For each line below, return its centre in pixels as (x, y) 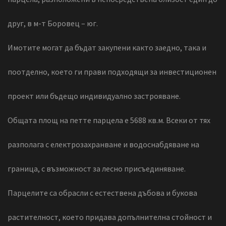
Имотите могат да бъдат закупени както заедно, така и (107, 48)
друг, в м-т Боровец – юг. (53, 23)
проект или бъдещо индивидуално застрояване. (94, 96)
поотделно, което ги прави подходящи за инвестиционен (112, 72)
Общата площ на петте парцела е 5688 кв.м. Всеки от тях (109, 120)
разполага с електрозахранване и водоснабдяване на (103, 145)
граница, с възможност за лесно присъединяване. (97, 169)
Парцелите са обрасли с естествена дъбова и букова (102, 193)
